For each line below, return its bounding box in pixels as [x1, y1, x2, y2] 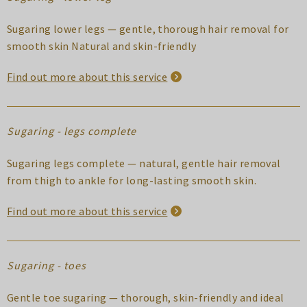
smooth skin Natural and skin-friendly [7, 38, 197, 53]
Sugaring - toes [7, 258, 86, 272]
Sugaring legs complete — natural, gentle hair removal [7, 156, 281, 170]
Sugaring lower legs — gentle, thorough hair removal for [7, 21, 289, 36]
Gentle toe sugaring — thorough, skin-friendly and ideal [7, 290, 284, 304]
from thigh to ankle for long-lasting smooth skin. [7, 173, 256, 187]
